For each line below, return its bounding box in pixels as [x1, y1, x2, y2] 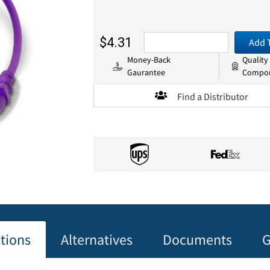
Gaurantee [127, 66, 166, 78]
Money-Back [127, 54, 171, 65]
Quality [242, 54, 269, 65]
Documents [162, 230, 232, 250]
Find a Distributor [177, 90, 249, 102]
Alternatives [60, 230, 133, 250]
